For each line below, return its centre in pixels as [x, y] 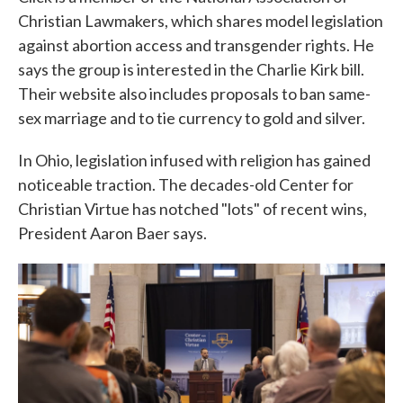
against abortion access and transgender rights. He [196, 45]
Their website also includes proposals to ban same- [194, 94]
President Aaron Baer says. [112, 233]
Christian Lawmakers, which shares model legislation [201, 21]
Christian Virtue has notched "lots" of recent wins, [193, 209]
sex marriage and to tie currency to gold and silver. [192, 118]
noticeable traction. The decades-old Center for [186, 185]
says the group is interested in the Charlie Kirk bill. [191, 70]
